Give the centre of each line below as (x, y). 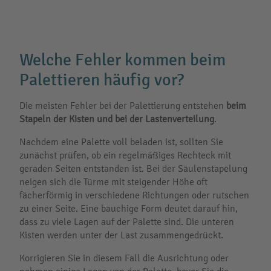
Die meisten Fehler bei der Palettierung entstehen (123, 105)
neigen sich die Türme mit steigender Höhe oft (113, 181)
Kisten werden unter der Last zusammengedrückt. (121, 235)
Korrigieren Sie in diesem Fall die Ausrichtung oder (124, 258)
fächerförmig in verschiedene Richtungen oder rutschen (134, 195)
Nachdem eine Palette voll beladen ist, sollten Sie (121, 142)
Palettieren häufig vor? (102, 80)
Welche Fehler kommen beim (122, 60)
